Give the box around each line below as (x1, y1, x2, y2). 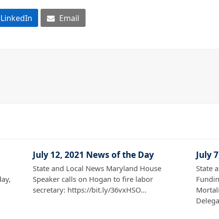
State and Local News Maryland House (33, 163, 162, 173)
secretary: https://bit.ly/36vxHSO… (33, 184, 147, 195)
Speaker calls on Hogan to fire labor (33, 174, 153, 184)
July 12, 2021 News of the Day (33, 149, 154, 160)
